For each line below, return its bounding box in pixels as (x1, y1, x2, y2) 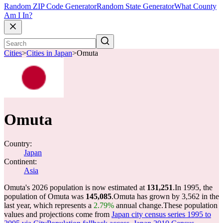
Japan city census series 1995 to (111, 210, 211, 219)
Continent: (4, 157, 37, 166)
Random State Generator (97, 2, 174, 11)
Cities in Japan (26, 49, 72, 58)
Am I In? (4, 11, 32, 20)
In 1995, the (175, 183, 213, 192)
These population (163, 201, 218, 210)
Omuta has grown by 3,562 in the (113, 192, 219, 201)
